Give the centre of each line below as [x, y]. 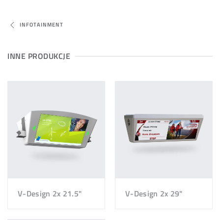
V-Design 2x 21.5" [50, 193]
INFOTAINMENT [41, 25]
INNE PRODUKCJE [39, 56]
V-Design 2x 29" [154, 193]
